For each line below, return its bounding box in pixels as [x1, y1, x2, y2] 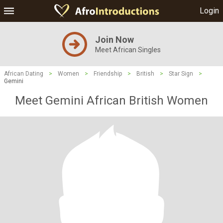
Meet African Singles [95, 46, 161, 54]
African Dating [4, 70, 43, 77]
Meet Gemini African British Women [15, 94, 208, 108]
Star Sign [169, 70, 193, 77]
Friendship [94, 70, 122, 77]
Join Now [95, 34, 134, 45]
